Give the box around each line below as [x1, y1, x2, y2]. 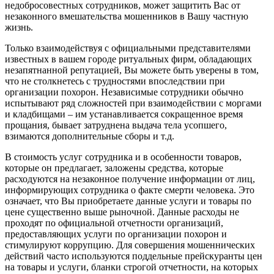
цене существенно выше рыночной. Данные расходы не [5, 206, 239, 217]
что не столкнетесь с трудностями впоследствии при [5, 75, 225, 86]
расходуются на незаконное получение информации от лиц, [5, 173, 255, 184]
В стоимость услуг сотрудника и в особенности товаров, [5, 151, 242, 162]
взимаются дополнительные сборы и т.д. [5, 130, 174, 141]
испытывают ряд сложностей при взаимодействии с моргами [5, 97, 262, 108]
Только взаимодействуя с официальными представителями [5, 42, 251, 53]
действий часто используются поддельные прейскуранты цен [5, 250, 262, 261]
